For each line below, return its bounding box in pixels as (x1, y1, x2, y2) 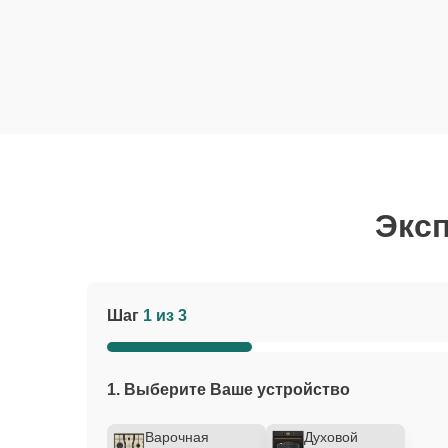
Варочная (145, 429, 209, 445)
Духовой (304, 429, 358, 445)
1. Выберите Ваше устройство (107, 381, 350, 398)
